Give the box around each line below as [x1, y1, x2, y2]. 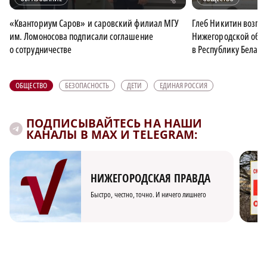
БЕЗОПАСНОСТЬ [65, 79, 110, 91]
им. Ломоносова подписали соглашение [10, 29, 153, 43]
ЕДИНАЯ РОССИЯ [160, 79, 208, 91]
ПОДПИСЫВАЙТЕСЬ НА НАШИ [26, 115, 203, 131]
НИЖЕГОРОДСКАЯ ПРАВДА [91, 170, 210, 187]
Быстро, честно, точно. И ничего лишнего [91, 189, 207, 200]
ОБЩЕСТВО [15, 79, 48, 91]
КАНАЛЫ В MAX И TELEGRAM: [26, 126, 198, 142]
